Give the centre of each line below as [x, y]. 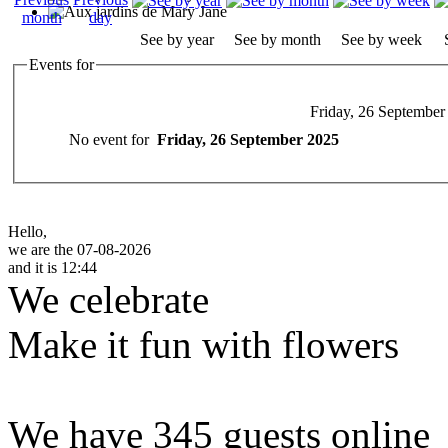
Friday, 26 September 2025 [248, 139]
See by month [277, 39]
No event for [113, 139]
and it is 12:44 [52, 267]
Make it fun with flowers [203, 344]
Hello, [27, 231]
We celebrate [108, 299]
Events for [61, 64]
